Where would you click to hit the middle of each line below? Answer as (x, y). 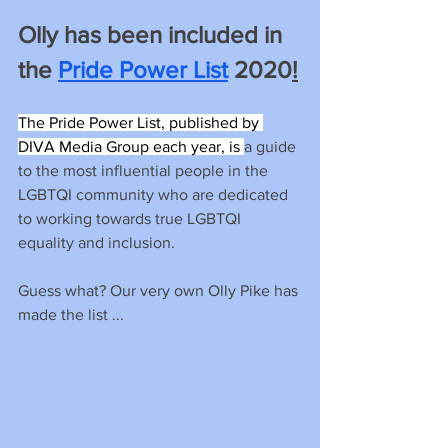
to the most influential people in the (145, 170)
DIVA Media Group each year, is (131, 146)
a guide (272, 146)
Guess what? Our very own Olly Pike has (160, 290)
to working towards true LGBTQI (131, 218)
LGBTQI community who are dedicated (155, 194)
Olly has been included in (153, 34)
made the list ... (71, 314)
